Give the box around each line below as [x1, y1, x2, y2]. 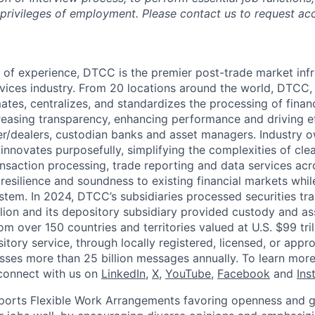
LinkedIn [101, 266, 146, 281]
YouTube [165, 266, 211, 281]
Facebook [217, 266, 270, 281]
